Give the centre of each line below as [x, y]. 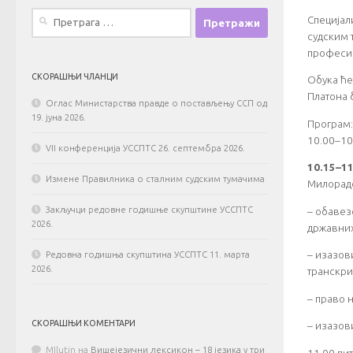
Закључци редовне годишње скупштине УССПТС [149, 210]
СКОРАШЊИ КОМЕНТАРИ [84, 323]
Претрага [51, 15]
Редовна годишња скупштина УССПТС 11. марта [148, 255]
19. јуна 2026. [59, 118]
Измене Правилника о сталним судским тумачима [155, 179]
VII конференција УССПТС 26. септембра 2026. [145, 149]
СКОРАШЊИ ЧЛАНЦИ [75, 77]
